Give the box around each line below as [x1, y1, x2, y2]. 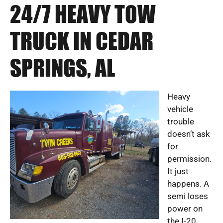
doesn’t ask [167, 128, 210, 139]
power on [167, 203, 203, 214]
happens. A [167, 178, 209, 189]
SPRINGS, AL [10, 58, 115, 79]
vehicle [167, 104, 193, 114]
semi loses [167, 191, 208, 201]
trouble [167, 116, 194, 126]
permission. [167, 153, 212, 164]
